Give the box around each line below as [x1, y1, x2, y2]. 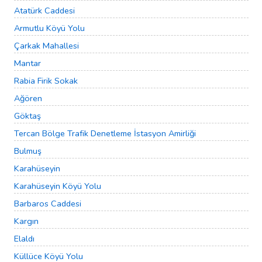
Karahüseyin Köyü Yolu [14, 180, 101, 192]
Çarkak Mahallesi [14, 40, 79, 52]
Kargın [14, 215, 39, 227]
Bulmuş [14, 145, 42, 157]
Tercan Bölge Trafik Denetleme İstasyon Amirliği [14, 127, 196, 140]
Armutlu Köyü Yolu [14, 22, 85, 35]
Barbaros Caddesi [14, 198, 81, 210]
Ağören [14, 92, 42, 105]
